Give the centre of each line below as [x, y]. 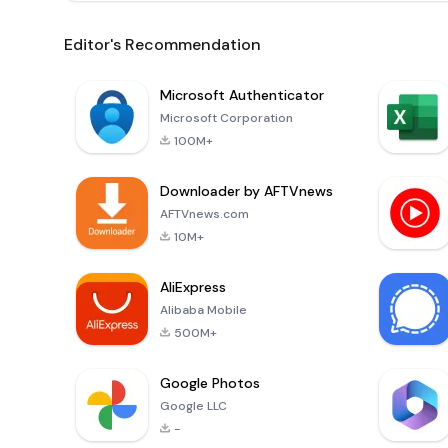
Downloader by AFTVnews [246, 191]
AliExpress [193, 287]
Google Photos [210, 383]
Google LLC [193, 406]
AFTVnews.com [204, 214]
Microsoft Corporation [226, 118]
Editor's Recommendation [162, 45]
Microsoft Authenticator [242, 95]
